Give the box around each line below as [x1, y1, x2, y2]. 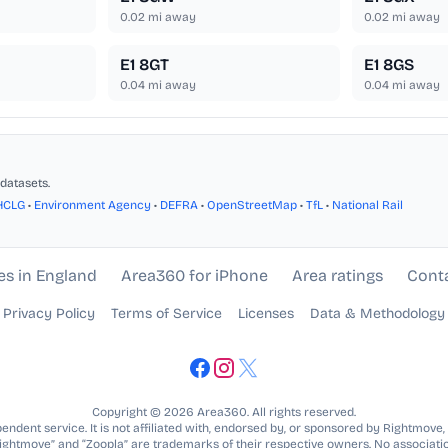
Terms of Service [111, 305, 222, 323]
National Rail [332, 198, 403, 213]
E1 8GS [363, 55, 414, 75]
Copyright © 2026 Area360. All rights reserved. [92, 405, 356, 420]
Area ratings [291, 266, 383, 286]
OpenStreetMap [207, 198, 297, 213]
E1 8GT [120, 55, 170, 75]
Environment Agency [34, 198, 151, 213]
